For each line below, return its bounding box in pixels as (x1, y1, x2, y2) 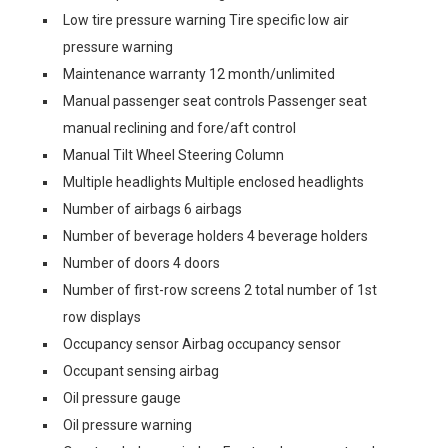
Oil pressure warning (63, 417, 192, 433)
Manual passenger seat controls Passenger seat (63, 93, 367, 109)
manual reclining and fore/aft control (63, 120, 296, 136)
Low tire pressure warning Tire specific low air (63, 12, 349, 28)
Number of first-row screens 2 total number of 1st (63, 282, 377, 298)
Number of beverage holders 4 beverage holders (63, 228, 368, 244)
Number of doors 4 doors (63, 255, 220, 271)
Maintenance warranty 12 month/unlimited (63, 66, 335, 82)
